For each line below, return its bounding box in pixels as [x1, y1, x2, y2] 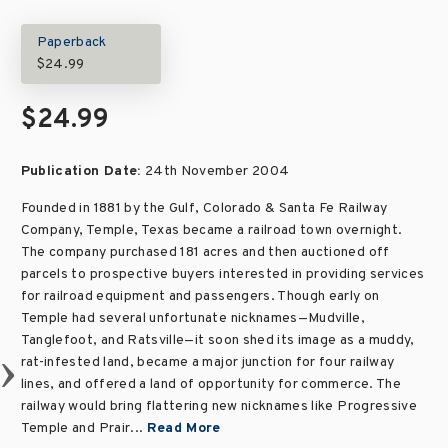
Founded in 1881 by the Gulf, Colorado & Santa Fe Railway [20, 200, 388, 217]
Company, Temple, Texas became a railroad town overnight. [20, 222, 403, 239]
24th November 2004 [144, 163, 290, 180]
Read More [146, 420, 221, 437]
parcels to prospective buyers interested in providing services [20, 266, 425, 283]
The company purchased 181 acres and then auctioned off [20, 244, 390, 261]
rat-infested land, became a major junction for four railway [20, 354, 395, 371]
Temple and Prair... [20, 420, 147, 437]
